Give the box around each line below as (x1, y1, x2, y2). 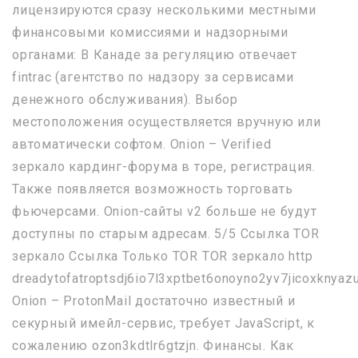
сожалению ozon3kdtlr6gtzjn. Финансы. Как (12, 338, 294, 353)
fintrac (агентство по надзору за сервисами (12, 70, 294, 85)
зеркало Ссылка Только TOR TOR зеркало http (12, 249, 313, 264)
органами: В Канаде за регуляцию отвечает (12, 47, 297, 62)
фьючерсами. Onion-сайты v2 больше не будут (12, 204, 317, 219)
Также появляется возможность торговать (12, 181, 293, 197)
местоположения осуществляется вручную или (12, 114, 321, 129)
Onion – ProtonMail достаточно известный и (12, 293, 296, 308)
